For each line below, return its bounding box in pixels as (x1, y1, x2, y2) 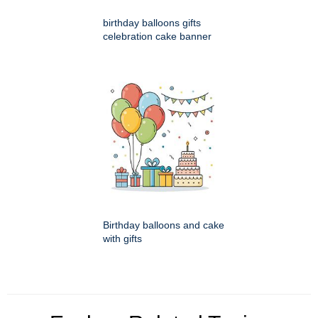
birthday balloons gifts (103, 17, 201, 29)
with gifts (103, 233, 142, 245)
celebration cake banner (103, 31, 212, 43)
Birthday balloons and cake (103, 219, 224, 231)
